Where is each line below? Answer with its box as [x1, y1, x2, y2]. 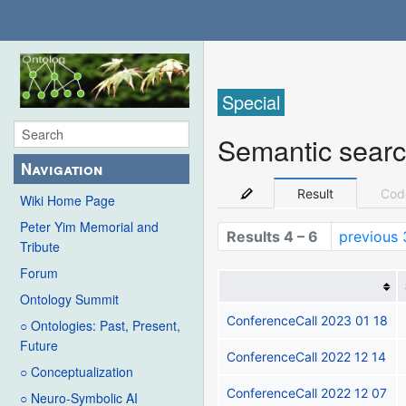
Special [222, 89, 281, 116]
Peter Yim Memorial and [20, 217, 159, 237]
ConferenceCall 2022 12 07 [227, 384, 388, 401]
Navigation [21, 158, 103, 180]
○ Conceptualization [20, 362, 133, 382]
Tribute [20, 237, 60, 256]
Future [20, 336, 58, 355]
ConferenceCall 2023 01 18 [227, 312, 389, 328]
